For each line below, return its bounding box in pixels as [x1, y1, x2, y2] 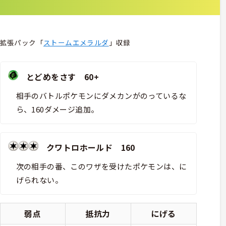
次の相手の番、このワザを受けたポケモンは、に [16, 160, 187, 172]
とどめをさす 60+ [18, 70, 99, 83]
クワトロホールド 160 [38, 141, 135, 153]
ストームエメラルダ [43, 37, 109, 47]
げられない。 [16, 174, 63, 185]
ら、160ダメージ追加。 [16, 103, 99, 115]
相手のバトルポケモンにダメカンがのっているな [16, 90, 187, 101]
